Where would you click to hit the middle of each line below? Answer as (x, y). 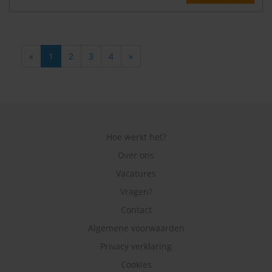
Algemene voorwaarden (136, 228)
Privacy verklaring (136, 246)
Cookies (136, 265)
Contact (136, 210)
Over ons (136, 155)
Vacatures (136, 174)
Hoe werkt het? (136, 137)
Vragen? (136, 192)
